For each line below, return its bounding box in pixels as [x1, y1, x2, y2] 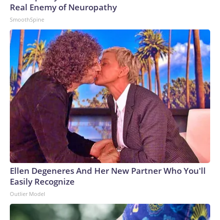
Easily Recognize [10, 175, 75, 187]
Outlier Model [10, 190, 45, 197]
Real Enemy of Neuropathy [10, 1, 117, 13]
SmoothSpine [10, 15, 44, 23]
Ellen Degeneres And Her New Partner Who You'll [10, 165, 206, 176]
